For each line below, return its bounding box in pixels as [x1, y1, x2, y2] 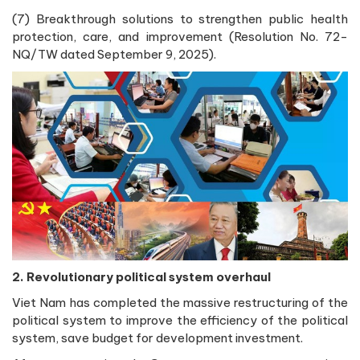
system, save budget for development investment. [12, 330, 303, 346]
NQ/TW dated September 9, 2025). [12, 47, 216, 63]
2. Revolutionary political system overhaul [12, 269, 271, 285]
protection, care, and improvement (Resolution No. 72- [12, 29, 348, 45]
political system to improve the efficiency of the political [12, 313, 348, 329]
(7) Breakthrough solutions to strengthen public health [12, 11, 348, 27]
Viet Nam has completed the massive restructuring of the [12, 295, 348, 311]
